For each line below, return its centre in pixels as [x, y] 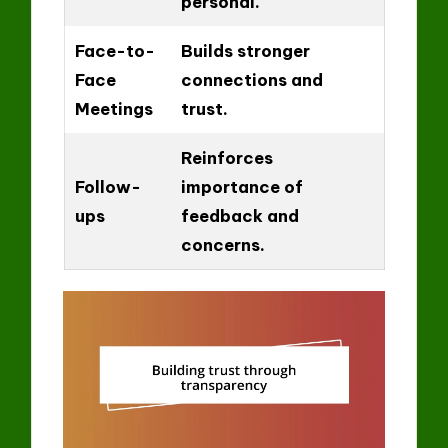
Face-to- [114, 50]
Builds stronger [245, 50]
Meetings [113, 108]
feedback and [239, 215]
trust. [204, 108]
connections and [251, 79]
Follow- [107, 186]
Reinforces [226, 157]
